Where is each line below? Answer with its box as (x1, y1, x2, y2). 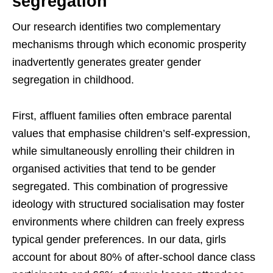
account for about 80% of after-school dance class (12, 250, 255, 263)
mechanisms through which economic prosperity (12, 38, 246, 51)
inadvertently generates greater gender (12, 55, 201, 68)
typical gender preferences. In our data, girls (12, 233, 226, 246)
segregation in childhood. (12, 73, 134, 86)
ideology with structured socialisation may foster (12, 197, 244, 210)
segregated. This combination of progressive (12, 180, 228, 193)
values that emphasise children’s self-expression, (12, 127, 250, 140)
